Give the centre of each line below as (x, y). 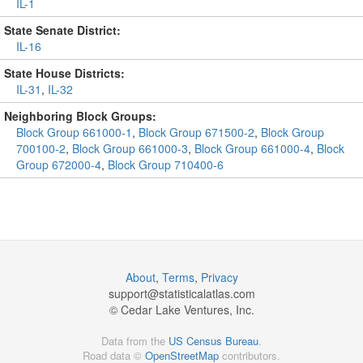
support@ (133, 293)
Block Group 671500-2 (196, 132)
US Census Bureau (214, 341)
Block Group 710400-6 (166, 164)
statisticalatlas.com (207, 293)
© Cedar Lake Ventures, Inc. (181, 310)
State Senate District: (62, 30)
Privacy (219, 277)
